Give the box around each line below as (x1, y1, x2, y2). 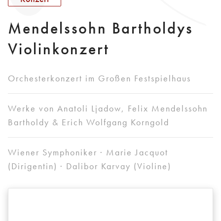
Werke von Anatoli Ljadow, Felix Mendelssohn (8, 103, 208, 114)
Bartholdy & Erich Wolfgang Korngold (8, 116, 169, 128)
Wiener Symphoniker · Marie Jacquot (8, 147, 168, 158)
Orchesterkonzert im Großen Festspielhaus (8, 73, 191, 84)
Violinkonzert (8, 39, 110, 60)
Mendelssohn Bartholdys (8, 18, 193, 39)
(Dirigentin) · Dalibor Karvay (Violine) (8, 160, 171, 172)
